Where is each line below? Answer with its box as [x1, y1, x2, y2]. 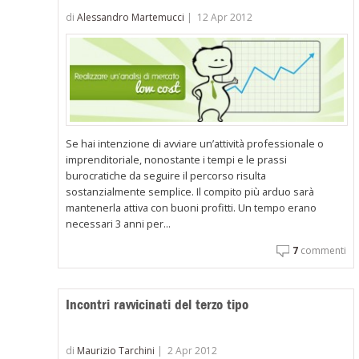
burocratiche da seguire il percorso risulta [66, 168, 267, 184]
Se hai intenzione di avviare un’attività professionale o [66, 136, 325, 151]
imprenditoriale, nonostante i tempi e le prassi [66, 152, 288, 167]
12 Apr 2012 [197, 10, 253, 25]
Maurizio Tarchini [77, 343, 155, 357]
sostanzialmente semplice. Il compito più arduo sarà [66, 184, 315, 200]
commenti [297, 244, 346, 258]
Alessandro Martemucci [77, 10, 185, 25]
